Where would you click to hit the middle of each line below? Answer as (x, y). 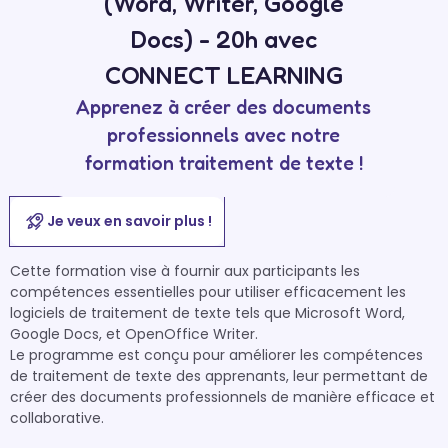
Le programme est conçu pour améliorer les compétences (216, 355)
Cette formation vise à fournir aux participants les (185, 271)
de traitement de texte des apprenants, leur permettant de (219, 376)
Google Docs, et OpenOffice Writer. (134, 334)
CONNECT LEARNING (223, 75)
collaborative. (57, 418)
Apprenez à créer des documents (224, 107)
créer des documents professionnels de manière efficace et (222, 397)
